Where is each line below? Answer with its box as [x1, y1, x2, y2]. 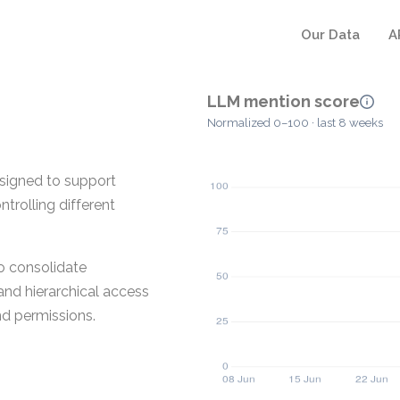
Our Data [301, 27, 360, 43]
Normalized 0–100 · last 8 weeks [207, 116, 383, 130]
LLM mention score [207, 92, 360, 111]
